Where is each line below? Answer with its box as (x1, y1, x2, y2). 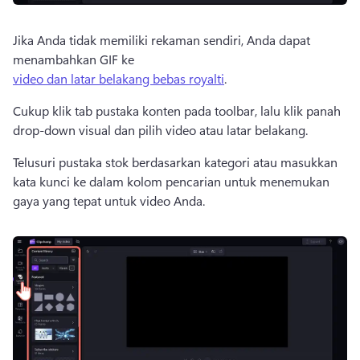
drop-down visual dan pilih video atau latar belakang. (13, 121, 308, 139)
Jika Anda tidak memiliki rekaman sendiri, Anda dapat (13, 31, 310, 49)
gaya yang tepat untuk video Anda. (13, 192, 205, 210)
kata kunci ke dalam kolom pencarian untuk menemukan (13, 173, 329, 190)
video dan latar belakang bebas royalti (13, 70, 224, 88)
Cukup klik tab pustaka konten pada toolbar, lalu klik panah (13, 102, 341, 120)
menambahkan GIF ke (13, 51, 137, 68)
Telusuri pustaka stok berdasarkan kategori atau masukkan (13, 153, 337, 171)
